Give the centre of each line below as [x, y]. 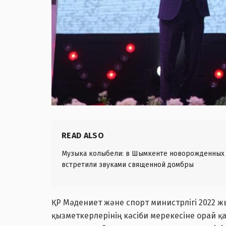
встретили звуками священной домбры [128, 164]
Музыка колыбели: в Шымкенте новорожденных [143, 153]
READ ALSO [83, 135]
